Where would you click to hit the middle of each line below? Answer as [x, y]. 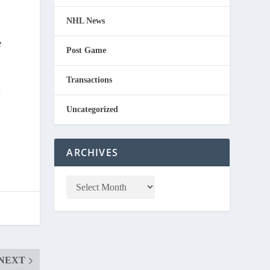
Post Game [86, 50]
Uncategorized [93, 109]
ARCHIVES [92, 152]
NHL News [86, 20]
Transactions [89, 80]
